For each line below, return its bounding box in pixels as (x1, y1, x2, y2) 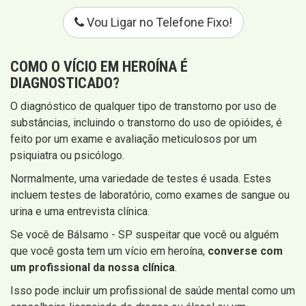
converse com (208, 245, 283, 258)
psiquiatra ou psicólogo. (10, 149, 124, 163)
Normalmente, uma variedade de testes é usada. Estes (10, 172, 271, 186)
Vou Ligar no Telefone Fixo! (83, 15, 232, 30)
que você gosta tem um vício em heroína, (10, 245, 208, 258)
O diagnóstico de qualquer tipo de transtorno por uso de (10, 100, 277, 113)
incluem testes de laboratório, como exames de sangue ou (10, 189, 290, 202)
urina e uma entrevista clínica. (10, 205, 150, 219)
